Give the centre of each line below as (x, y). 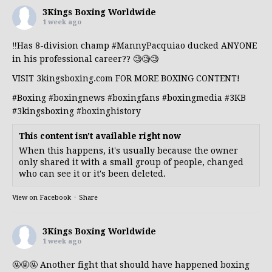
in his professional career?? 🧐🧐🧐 (85, 59)
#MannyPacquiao (148, 45)
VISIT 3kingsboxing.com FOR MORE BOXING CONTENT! (126, 78)
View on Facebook (42, 197)
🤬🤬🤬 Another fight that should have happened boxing (131, 264)
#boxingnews (77, 97)
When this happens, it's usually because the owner (128, 150)
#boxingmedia (192, 97)
